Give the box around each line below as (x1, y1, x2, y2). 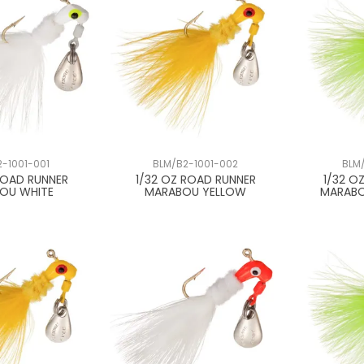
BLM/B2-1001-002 (153, 157, 239, 171)
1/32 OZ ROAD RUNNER (135, 171, 256, 188)
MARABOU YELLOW (145, 183, 247, 200)
